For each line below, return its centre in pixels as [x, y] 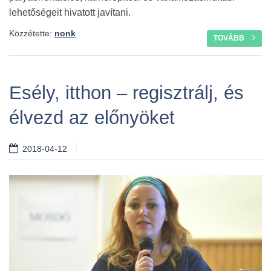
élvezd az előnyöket [92, 118]
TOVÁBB [230, 38]
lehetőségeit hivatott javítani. [70, 12]
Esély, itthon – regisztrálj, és [126, 93]
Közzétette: [32, 33]
